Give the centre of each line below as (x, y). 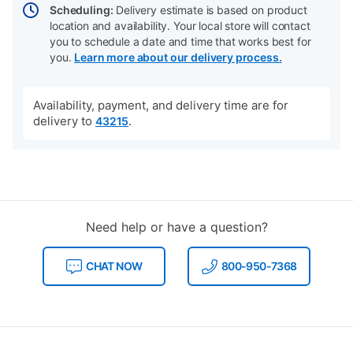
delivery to (64, 121)
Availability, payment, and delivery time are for (161, 106)
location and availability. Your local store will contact (180, 26)
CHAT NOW (114, 266)
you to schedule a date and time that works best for (180, 42)
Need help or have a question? (176, 227)
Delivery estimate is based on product (210, 10)
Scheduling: (82, 10)
